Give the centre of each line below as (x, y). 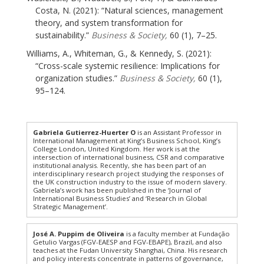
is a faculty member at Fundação (177, 233)
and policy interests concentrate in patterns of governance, (128, 258)
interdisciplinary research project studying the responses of (128, 173)
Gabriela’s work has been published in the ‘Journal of (117, 190)
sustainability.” (63, 35)
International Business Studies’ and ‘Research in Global (120, 198)
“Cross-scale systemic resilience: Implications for (128, 65)
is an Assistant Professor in (179, 132)
